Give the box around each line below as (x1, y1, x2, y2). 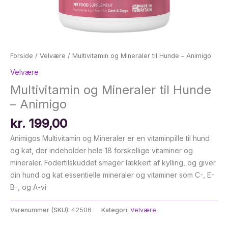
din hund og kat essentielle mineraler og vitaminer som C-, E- (10, 170, 214, 179)
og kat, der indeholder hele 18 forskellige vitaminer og (10, 146, 193, 155)
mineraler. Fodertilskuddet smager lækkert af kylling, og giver (10, 158, 216, 167)
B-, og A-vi (10, 182, 46, 191)
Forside (10, 52, 33, 60)
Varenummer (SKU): (10, 206, 71, 214)
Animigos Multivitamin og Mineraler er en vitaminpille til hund (10, 133, 210, 142)
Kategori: (101, 206, 130, 214)
